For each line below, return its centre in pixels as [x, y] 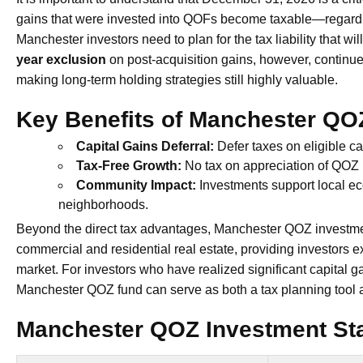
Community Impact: [136, 185]
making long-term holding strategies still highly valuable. [177, 79]
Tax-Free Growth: [129, 165]
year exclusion [61, 59]
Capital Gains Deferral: [145, 146]
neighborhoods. [103, 204]
